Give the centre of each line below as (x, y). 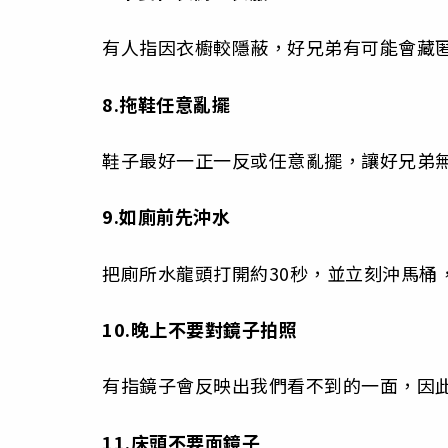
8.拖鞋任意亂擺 (166, 103)
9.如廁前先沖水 (166, 216)
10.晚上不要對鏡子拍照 (199, 329)
